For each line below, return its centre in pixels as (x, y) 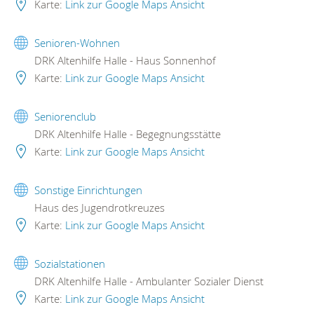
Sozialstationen (70, 263)
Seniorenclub (65, 117)
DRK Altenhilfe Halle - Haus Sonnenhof (124, 61)
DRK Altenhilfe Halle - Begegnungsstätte (126, 134)
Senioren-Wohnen (77, 43)
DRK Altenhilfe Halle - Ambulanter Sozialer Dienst (148, 281)
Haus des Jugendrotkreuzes (98, 208)
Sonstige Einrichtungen (88, 190)
